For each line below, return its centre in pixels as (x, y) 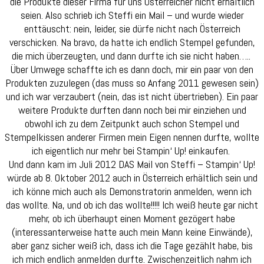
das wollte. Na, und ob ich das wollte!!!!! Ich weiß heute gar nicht (132, 205)
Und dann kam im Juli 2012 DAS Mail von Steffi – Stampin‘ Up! (132, 164)
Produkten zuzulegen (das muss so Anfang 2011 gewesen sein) (132, 83)
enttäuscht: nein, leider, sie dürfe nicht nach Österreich (132, 29)
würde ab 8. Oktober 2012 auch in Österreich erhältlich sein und (132, 178)
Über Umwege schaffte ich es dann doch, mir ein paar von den (132, 70)
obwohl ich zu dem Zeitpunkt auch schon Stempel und (132, 124)
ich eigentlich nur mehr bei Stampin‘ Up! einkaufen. (132, 151)
